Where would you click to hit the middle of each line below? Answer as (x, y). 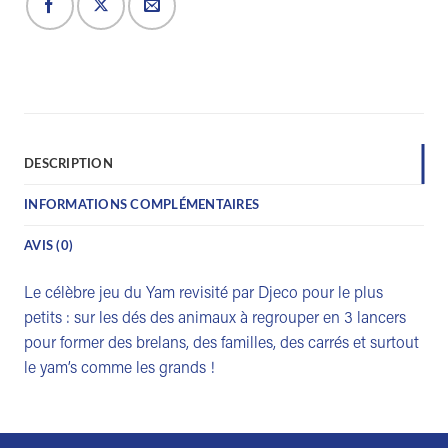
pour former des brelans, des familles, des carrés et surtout (221, 343)
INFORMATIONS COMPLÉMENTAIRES (142, 204)
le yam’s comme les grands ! (119, 368)
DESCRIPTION (68, 163)
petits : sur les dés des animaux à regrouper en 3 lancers (215, 318)
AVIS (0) (49, 245)
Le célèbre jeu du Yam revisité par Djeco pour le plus (203, 293)
